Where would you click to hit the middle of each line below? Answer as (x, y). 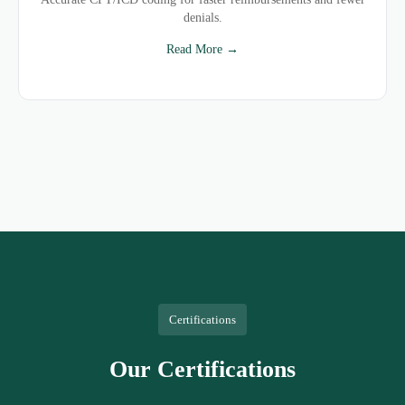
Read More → (202, 49)
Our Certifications (202, 369)
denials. (202, 18)
